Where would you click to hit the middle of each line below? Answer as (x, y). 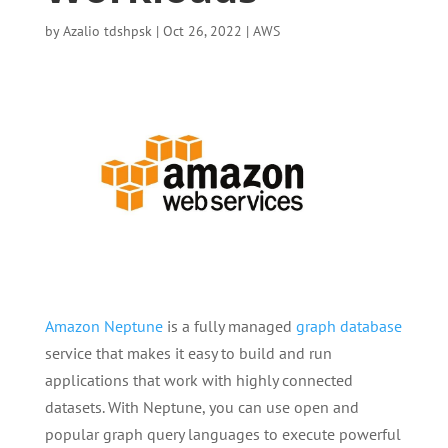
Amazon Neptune (103, 326)
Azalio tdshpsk (107, 31)
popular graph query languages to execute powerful (222, 434)
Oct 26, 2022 (202, 31)
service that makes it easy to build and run (188, 353)
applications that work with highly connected (198, 380)
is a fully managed (229, 326)
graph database (348, 326)
